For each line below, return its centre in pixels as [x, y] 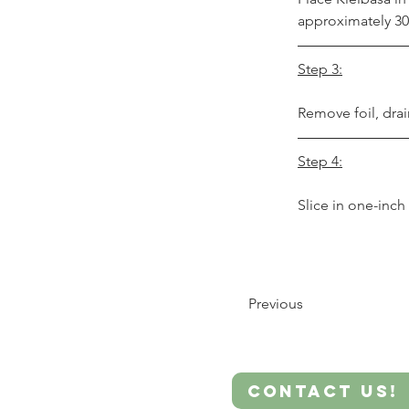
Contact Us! [323, 391]
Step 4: [320, 161]
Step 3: [320, 69]
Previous [276, 304]
